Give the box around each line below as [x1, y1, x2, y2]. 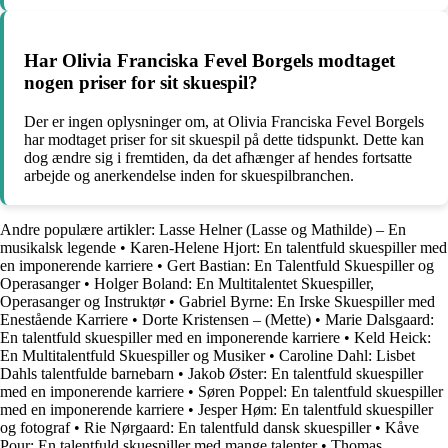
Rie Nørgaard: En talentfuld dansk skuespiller [84, 418, 371, 436]
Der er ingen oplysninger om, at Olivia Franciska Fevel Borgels [24, 112, 424, 130]
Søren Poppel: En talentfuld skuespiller [198, 382, 443, 400]
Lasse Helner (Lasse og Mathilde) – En [159, 220, 406, 238]
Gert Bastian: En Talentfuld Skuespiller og [167, 256, 434, 274]
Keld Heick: [354, 328, 431, 346]
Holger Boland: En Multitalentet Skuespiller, [94, 274, 374, 292]
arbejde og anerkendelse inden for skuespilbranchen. [24, 166, 354, 184]
